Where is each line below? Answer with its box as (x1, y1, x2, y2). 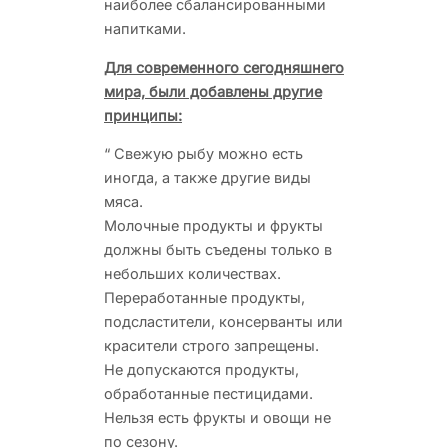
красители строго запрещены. (104, 337, 319, 355)
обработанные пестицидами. (104, 385, 313, 403)
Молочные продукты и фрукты (104, 217, 323, 235)
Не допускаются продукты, (104, 361, 299, 379)
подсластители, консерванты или (104, 313, 343, 331)
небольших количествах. (104, 265, 281, 283)
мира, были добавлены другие (104, 82, 322, 100)
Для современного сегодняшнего (104, 58, 344, 76)
